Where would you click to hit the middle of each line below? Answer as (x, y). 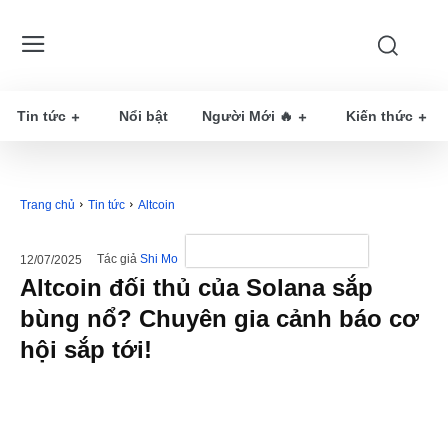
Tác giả (117, 259)
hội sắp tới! (86, 349)
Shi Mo (159, 259)
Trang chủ (47, 205)
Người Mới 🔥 (247, 116)
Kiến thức (379, 116)
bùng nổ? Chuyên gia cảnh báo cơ (219, 318)
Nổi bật (143, 116)
